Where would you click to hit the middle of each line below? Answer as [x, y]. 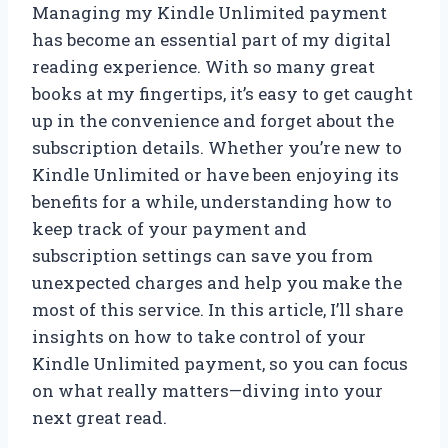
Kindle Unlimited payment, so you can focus [220, 363]
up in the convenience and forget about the [213, 120]
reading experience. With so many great [203, 66]
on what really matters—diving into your [207, 390]
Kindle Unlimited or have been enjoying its [215, 174]
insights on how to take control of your [199, 336]
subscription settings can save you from [202, 255]
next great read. [99, 417]
